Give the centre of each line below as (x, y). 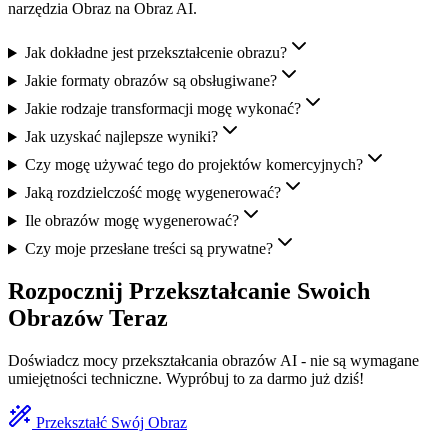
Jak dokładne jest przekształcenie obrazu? (155, 53)
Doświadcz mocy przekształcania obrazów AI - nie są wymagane (213, 361)
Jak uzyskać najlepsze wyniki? (121, 137)
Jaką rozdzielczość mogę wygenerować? (152, 193)
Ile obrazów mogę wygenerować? (131, 221)
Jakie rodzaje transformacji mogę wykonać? (162, 109)
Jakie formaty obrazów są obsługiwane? (150, 81)
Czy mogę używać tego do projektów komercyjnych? (193, 165)
